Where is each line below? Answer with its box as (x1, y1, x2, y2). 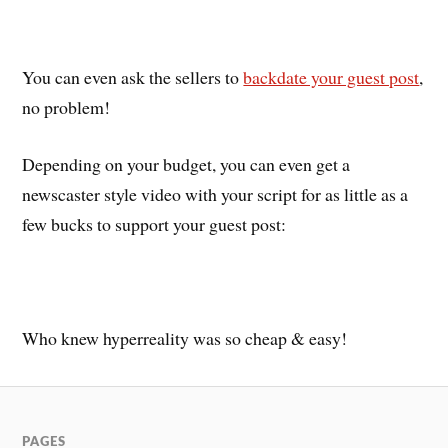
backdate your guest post (243, 65, 420, 90)
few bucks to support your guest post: (22, 211, 287, 236)
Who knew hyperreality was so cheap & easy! (22, 325, 348, 350)
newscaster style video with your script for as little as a (22, 181, 409, 206)
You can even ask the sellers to (22, 65, 244, 90)
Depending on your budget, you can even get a (22, 151, 351, 176)
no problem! (22, 95, 111, 120)
